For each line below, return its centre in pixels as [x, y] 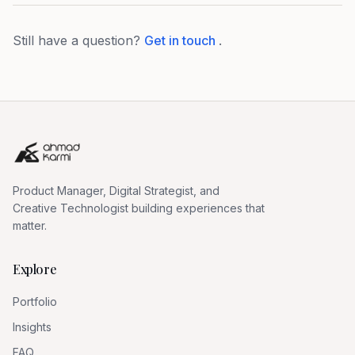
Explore [35, 269]
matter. [30, 225]
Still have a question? [78, 40]
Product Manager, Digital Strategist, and [116, 191]
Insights [32, 327]
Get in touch [181, 40]
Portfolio [35, 302]
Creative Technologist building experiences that [139, 208]
